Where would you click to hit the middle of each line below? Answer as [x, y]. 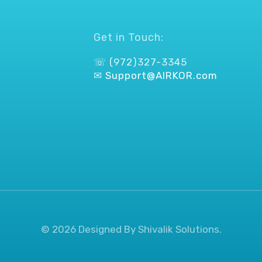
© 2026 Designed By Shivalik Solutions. [131, 229]
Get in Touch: [129, 38]
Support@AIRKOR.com [162, 75]
